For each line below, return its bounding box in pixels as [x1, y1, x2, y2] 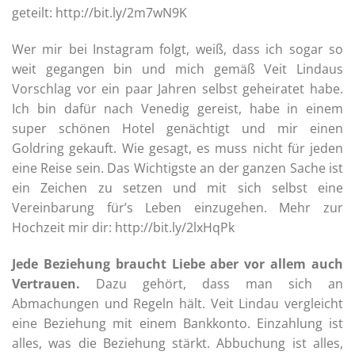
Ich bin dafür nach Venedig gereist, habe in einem [12, 100, 343, 118]
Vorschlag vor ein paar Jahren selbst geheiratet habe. [12, 80, 343, 98]
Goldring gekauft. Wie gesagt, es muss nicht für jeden [12, 139, 343, 158]
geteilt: [12, 4, 55, 22]
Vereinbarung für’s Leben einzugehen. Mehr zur [12, 199, 343, 217]
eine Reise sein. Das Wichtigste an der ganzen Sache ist [12, 159, 343, 177]
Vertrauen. [12, 275, 80, 293]
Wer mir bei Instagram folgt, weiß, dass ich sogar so [12, 40, 343, 59]
